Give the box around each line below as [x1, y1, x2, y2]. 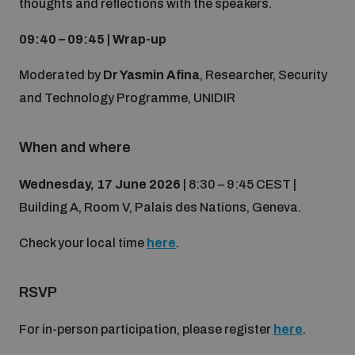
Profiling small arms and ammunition [19, 61, 224, 73]
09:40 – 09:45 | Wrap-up [19, 32, 166, 46]
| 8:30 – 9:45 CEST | [181, 177, 296, 191]
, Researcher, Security [200, 67, 327, 82]
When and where [19, 139, 131, 155]
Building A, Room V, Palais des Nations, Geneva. [19, 200, 301, 214]
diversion [19, 128, 73, 140]
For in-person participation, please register [19, 322, 273, 336]
